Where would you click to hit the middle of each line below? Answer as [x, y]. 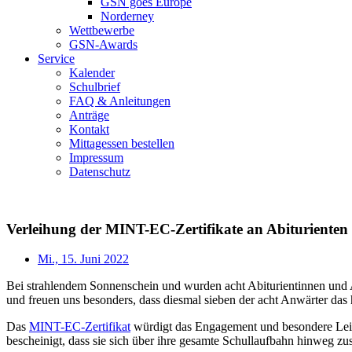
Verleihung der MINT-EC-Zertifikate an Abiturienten [177, 229]
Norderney [127, 16]
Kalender [92, 73]
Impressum [96, 158]
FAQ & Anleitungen [120, 101]
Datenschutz [100, 172]
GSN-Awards [103, 44]
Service [56, 59]
